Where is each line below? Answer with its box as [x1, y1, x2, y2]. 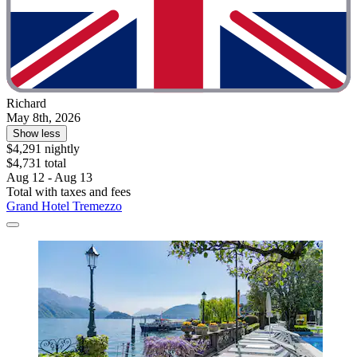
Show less [13, 127, 61, 140]
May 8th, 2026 [6, 111, 80, 125]
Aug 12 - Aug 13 [6, 171, 92, 185]
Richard [6, 96, 46, 111]
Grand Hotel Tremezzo [6, 199, 122, 214]
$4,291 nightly [6, 142, 80, 156]
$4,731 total [6, 156, 66, 171]
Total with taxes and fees [6, 185, 131, 199]
